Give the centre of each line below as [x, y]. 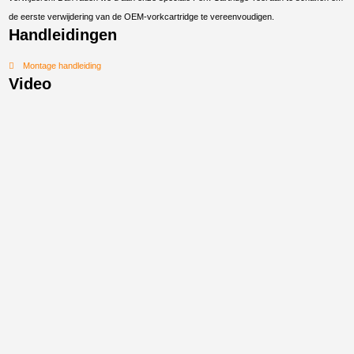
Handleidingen [63, 35]
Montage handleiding [62, 66]
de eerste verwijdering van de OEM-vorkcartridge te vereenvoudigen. [142, 17]
